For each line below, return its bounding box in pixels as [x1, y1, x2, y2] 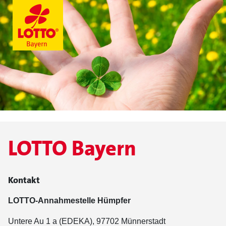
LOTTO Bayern [8, 135, 136, 162]
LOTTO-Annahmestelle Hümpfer [8, 196, 131, 205]
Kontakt [8, 174, 40, 186]
